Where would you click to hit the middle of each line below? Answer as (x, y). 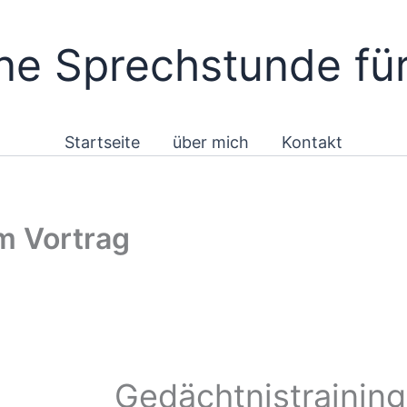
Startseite (102, 142)
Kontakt (312, 142)
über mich (211, 142)
